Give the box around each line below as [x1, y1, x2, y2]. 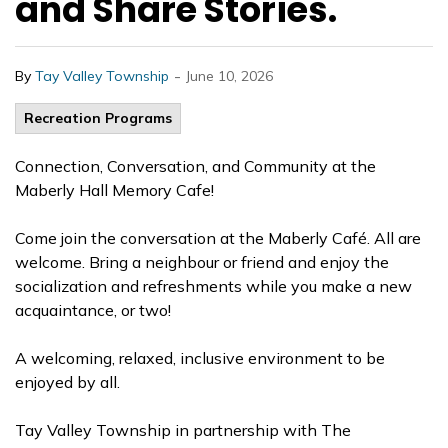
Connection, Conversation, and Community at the [15, 156, 376, 176]
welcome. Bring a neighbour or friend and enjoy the [15, 252, 389, 272]
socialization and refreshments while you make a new [15, 276, 412, 296]
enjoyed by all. [15, 372, 120, 392]
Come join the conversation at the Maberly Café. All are [15, 228, 421, 248]
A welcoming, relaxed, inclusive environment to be [15, 348, 385, 368]
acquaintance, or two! [15, 300, 171, 320]
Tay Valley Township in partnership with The [15, 420, 351, 440]
